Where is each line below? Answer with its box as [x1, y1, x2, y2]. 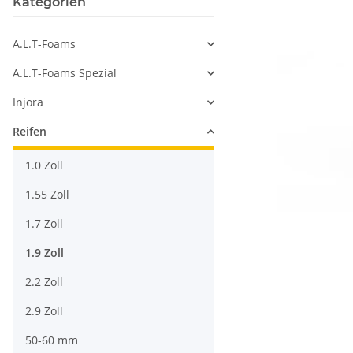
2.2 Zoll [25, 274, 63, 290]
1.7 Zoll [25, 216, 63, 232]
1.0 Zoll [25, 158, 63, 173]
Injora [13, 95, 43, 110]
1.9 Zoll [25, 245, 64, 261]
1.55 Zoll [25, 187, 69, 203]
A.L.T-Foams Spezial [13, 65, 117, 81]
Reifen [13, 124, 46, 139]
